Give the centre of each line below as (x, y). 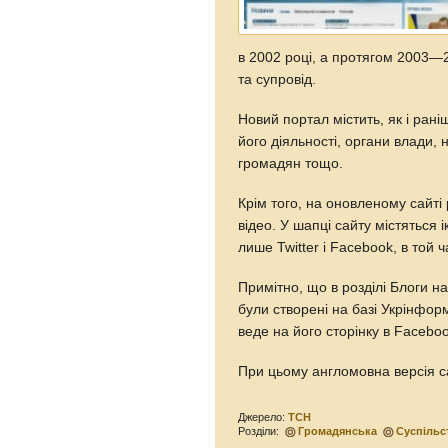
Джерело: (263, 416)
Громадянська (338, 430)
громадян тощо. (291, 163)
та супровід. (277, 79)
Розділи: (260, 430)
